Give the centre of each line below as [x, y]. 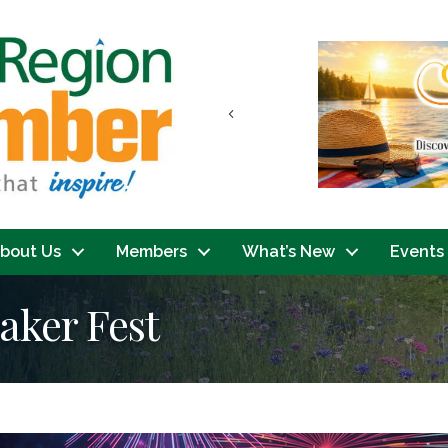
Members [151, 251]
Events [417, 251]
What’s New [288, 251]
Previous [263, 113]
